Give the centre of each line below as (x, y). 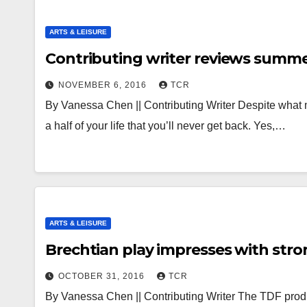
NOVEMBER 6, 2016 (104, 85)
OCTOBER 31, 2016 (103, 276)
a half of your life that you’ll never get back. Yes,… (165, 126)
